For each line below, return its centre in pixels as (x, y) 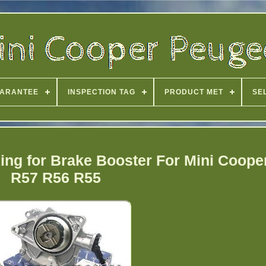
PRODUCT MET (194, 92)
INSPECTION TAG (102, 92)
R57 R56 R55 (56, 177)
